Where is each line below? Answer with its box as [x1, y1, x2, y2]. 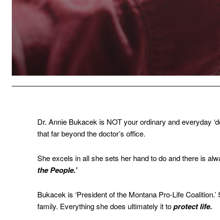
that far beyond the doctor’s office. [37, 128, 145, 139]
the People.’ [37, 165, 77, 176]
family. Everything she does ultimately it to [37, 201, 173, 212]
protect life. [173, 201, 212, 212]
